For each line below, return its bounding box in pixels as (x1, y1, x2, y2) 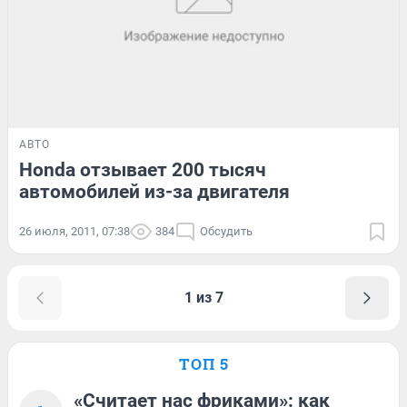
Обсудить (200, 224, 253, 239)
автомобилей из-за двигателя (19, 181, 290, 203)
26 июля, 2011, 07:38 (19, 224, 130, 239)
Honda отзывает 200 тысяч (19, 159, 266, 182)
